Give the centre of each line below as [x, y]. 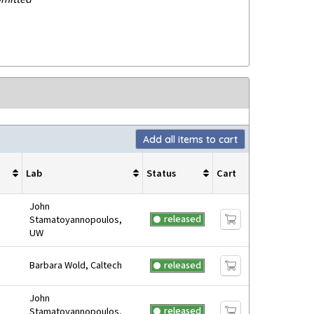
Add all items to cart [190, 139]
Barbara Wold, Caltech [76, 265]
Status [161, 173]
